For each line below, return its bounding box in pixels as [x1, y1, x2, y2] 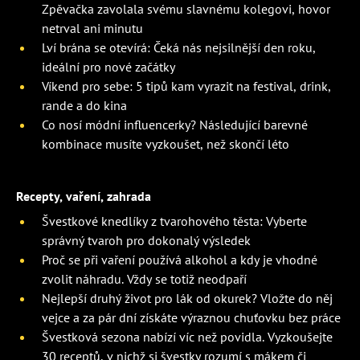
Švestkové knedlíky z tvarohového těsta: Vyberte [42, 213, 307, 230]
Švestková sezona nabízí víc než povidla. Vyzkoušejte [42, 329, 333, 346]
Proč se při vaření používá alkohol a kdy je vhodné [42, 252, 317, 268]
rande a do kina [42, 97, 127, 114]
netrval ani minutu [42, 20, 143, 37]
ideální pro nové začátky [42, 59, 175, 76]
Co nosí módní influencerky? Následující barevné [42, 117, 308, 133]
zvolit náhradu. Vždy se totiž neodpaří [42, 271, 247, 288]
